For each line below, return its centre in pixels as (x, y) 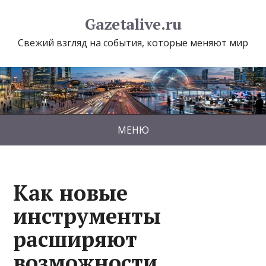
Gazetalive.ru (133, 24)
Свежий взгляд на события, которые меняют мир (133, 43)
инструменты (87, 216)
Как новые (71, 192)
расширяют (75, 239)
